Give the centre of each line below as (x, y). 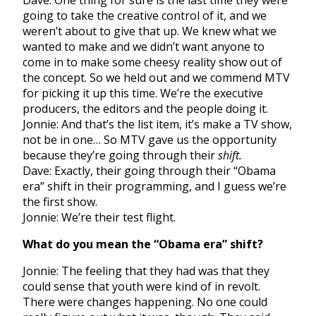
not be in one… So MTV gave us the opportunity (150, 140)
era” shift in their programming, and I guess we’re (154, 187)
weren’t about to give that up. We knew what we (150, 31)
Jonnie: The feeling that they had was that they (146, 271)
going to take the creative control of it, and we (145, 16)
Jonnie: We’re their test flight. (101, 218)
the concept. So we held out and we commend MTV (156, 78)
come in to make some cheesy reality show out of (152, 62)
